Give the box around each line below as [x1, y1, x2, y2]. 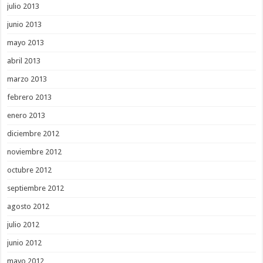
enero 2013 [7, 110, 46, 120]
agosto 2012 [7, 201, 50, 211]
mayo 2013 [7, 38, 45, 47]
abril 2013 [7, 56, 41, 65]
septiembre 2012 [7, 183, 65, 193]
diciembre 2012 [7, 129, 60, 138]
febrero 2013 [7, 92, 52, 102]
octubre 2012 [7, 165, 52, 174]
